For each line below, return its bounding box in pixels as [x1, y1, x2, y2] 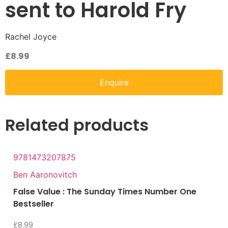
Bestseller [13, 198, 54, 210]
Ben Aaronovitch [13, 169, 77, 180]
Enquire [99, 77, 129, 88]
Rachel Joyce [5, 32, 56, 42]
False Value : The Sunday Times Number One [13, 186, 196, 198]
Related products [5, 113, 149, 137]
